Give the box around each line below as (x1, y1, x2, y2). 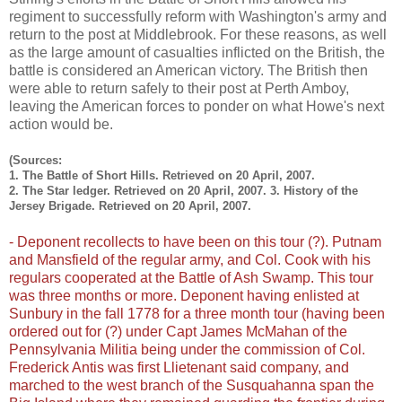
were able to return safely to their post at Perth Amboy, (9, 80, 349, 96)
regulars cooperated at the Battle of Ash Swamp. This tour (9, 270, 373, 286)
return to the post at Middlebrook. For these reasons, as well (9, 26, 387, 42)
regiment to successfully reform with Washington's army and (9, 8, 387, 24)
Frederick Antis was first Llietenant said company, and (9, 360, 349, 376)
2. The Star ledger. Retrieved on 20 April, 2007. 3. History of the (9, 184, 358, 198)
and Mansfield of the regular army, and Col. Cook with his (9, 252, 371, 268)
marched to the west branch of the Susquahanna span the (9, 378, 374, 394)
